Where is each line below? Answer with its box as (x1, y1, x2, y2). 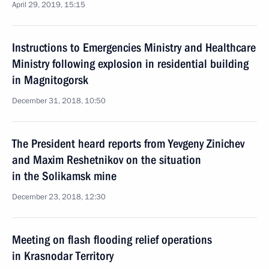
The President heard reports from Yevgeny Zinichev (12, 136, 244, 151)
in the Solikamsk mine (12, 169, 116, 183)
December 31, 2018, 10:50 (12, 95, 106, 106)
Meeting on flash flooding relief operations (12, 232, 212, 247)
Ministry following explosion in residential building (12, 56, 249, 71)
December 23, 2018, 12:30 (12, 192, 106, 202)
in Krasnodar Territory (12, 249, 113, 263)
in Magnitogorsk (12, 73, 88, 87)
